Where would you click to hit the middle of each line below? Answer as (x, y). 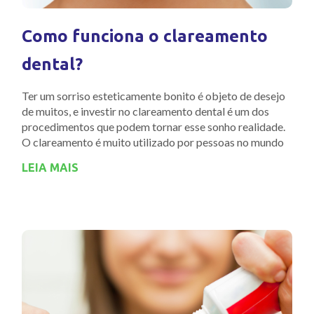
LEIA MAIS (50, 168)
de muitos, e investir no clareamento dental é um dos (145, 111)
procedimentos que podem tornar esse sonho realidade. (153, 127)
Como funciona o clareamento (145, 36)
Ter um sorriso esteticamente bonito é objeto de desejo (153, 96)
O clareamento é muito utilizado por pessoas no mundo (153, 142)
